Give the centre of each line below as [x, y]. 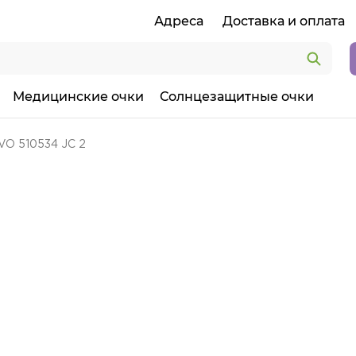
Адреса [179, 21]
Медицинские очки [78, 97]
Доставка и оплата [284, 21]
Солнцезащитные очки [237, 97]
